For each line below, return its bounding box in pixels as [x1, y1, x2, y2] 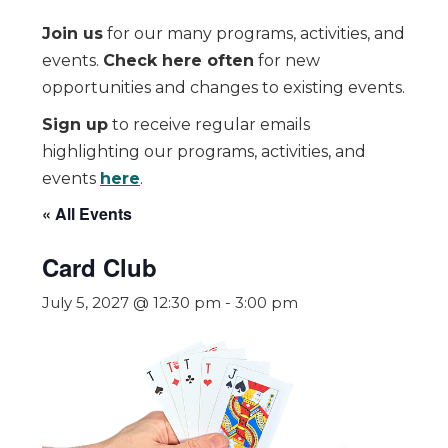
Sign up [42, 115, 108, 134]
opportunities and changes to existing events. [42, 78, 405, 97]
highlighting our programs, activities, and [42, 142, 366, 161]
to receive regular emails [108, 115, 310, 134]
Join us [42, 24, 103, 43]
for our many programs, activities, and [103, 24, 405, 43]
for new [254, 51, 320, 70]
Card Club [42, 250, 157, 284]
